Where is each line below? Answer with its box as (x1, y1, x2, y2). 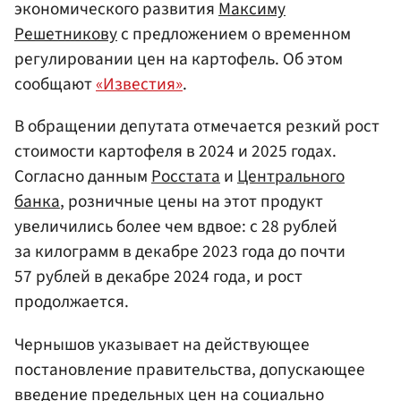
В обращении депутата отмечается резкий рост (14, 114, 380, 140)
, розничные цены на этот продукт (60, 189, 323, 215)
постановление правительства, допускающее (14, 356, 365, 382)
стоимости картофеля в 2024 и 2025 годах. (14, 139, 337, 165)
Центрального (237, 164, 345, 190)
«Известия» (96, 72, 183, 98)
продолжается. (14, 289, 129, 315)
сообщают (14, 72, 96, 98)
